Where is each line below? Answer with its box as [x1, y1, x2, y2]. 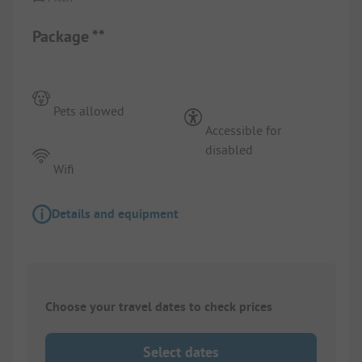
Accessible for [205, 121, 282, 138]
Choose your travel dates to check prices [45, 298, 272, 316]
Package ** [32, 25, 105, 47]
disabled [205, 141, 254, 158]
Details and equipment [52, 204, 179, 222]
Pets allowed [53, 102, 125, 119]
